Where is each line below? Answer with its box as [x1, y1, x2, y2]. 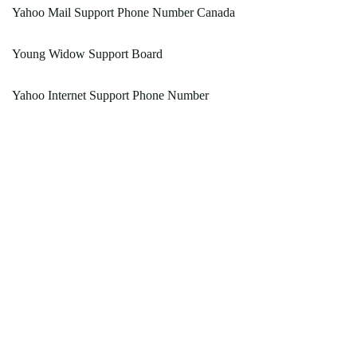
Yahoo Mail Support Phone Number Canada [12, 6, 235, 20]
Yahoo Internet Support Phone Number [12, 88, 209, 103]
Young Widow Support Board [12, 47, 163, 61]
